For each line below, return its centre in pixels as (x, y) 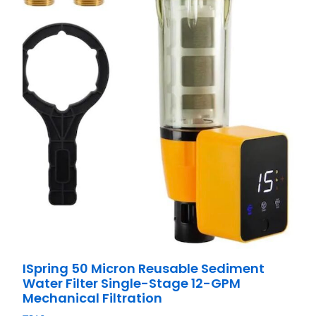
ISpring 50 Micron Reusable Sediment (144, 268)
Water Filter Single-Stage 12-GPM (132, 283)
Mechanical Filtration (93, 298)
